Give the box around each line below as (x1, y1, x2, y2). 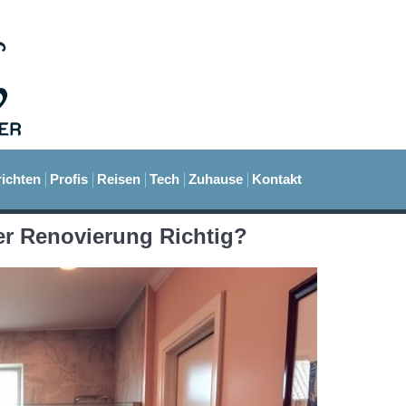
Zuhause (188, 171, 243, 188)
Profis (50, 171, 88, 188)
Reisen (97, 171, 140, 188)
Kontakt (252, 171, 302, 188)
